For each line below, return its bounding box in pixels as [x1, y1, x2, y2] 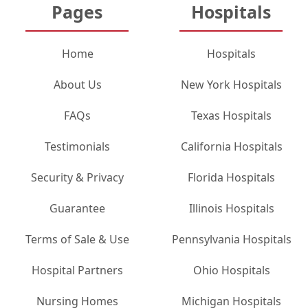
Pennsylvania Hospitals [171, 231, 291, 247]
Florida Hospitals [188, 169, 275, 185]
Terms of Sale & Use [25, 231, 129, 247]
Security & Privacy [31, 169, 124, 185]
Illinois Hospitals [188, 200, 274, 216]
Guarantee [49, 200, 105, 216]
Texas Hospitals [191, 107, 272, 123]
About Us [53, 76, 102, 92]
